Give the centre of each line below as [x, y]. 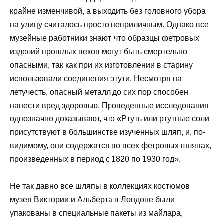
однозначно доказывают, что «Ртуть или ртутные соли [110, 118]
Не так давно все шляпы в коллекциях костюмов [100, 186]
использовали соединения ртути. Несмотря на [96, 78]
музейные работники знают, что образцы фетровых [105, 38]
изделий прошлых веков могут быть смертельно [99, 51]
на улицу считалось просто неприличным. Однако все [109, 24]
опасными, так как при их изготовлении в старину [101, 65]
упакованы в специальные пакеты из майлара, [96, 213]
